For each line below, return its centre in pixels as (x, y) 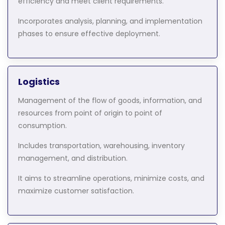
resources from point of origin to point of (90, 113)
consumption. (42, 125)
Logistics (39, 81)
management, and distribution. (73, 158)
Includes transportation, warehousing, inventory (101, 145)
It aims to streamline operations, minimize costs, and (111, 178)
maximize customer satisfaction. (76, 191)
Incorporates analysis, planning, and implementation (110, 21)
